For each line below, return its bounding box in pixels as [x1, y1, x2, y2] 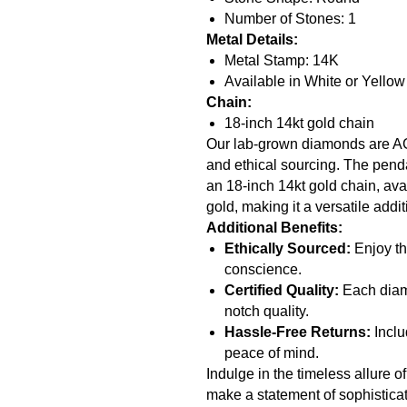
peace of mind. [224, 344, 319, 361]
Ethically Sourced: [224, 240, 351, 256]
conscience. [224, 261, 302, 277]
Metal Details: [206, 31, 298, 47]
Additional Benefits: [206, 219, 342, 235]
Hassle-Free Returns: [224, 323, 371, 340]
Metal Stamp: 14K [224, 52, 339, 68]
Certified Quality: [224, 282, 339, 298]
